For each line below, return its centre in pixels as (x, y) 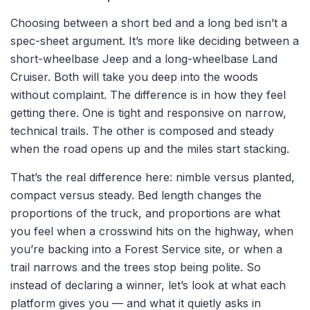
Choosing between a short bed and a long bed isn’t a (149, 23)
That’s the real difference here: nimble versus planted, (153, 177)
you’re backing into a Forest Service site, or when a (146, 249)
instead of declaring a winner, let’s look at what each (148, 285)
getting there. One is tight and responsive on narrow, (148, 113)
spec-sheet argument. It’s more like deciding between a (155, 41)
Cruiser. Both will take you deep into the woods (134, 77)
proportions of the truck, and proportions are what (145, 213)
